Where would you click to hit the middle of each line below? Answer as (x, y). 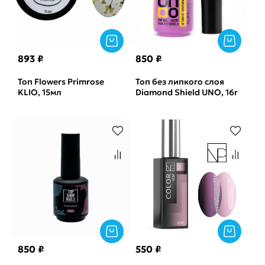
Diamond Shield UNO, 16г (187, 92)
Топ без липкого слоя (180, 82)
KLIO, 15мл (40, 92)
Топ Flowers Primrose (61, 82)
